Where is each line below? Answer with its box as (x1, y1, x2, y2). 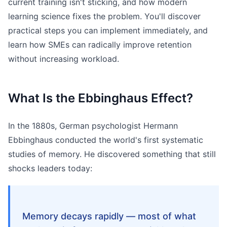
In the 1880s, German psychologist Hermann (8, 121, 178, 131)
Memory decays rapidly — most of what (22, 210, 196, 221)
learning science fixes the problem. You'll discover (8, 11, 201, 21)
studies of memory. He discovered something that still (8, 149, 216, 159)
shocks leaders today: (8, 163, 92, 173)
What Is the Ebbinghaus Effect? (8, 91, 193, 105)
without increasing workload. (8, 54, 119, 64)
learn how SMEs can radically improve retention (8, 40, 192, 50)
